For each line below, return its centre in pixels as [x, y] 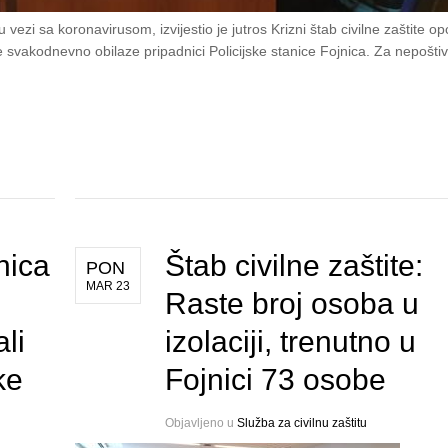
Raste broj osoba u [291, 304]
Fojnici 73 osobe [275, 380]
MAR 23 [107, 286]
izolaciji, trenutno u [290, 342]
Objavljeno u [200, 423]
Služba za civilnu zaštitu [301, 423]
